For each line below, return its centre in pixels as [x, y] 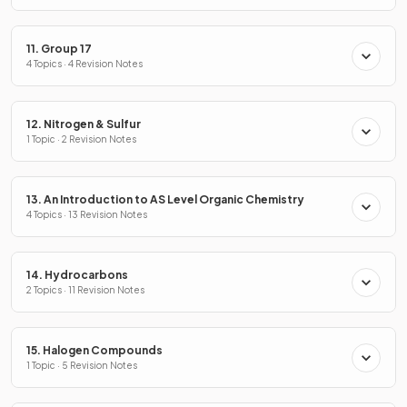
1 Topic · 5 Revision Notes [82, 365]
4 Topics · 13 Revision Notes [87, 214]
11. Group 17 [59, 49]
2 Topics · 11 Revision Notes [85, 290]
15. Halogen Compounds [94, 350]
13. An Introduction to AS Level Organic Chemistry [165, 199]
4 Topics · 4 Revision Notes [84, 64]
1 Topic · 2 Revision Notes [81, 139]
